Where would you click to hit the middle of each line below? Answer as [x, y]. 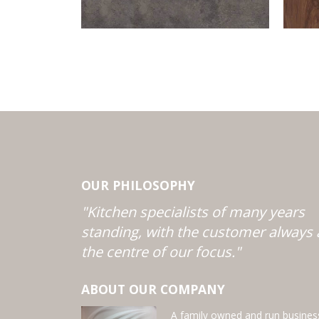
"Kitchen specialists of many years [193, 211]
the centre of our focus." [161, 251]
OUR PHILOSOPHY [138, 185]
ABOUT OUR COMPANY [153, 289]
